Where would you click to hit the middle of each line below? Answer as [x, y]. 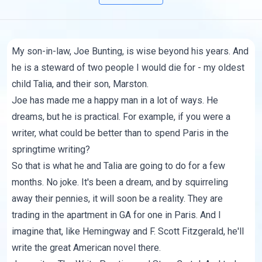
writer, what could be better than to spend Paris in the [120, 133]
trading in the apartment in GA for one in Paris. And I [117, 215]
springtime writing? [51, 150]
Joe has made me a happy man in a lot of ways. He [115, 101]
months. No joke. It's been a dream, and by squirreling [120, 182]
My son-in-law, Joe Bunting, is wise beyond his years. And [130, 51]
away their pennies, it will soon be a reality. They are [118, 199]
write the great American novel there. [87, 248]
